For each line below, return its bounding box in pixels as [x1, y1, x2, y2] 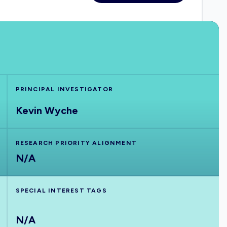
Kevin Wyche [15, 104, 78, 117]
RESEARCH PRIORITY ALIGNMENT [15, 139, 137, 146]
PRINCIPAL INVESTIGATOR [15, 86, 113, 93]
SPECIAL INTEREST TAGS [15, 187, 107, 194]
